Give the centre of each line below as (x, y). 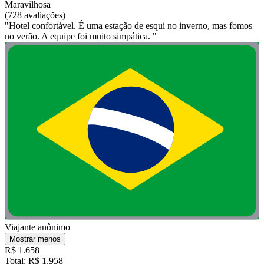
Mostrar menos (35, 239)
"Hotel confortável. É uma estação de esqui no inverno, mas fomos (128, 25)
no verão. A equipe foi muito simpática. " (81, 36)
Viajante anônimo (37, 227)
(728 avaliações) (35, 15)
